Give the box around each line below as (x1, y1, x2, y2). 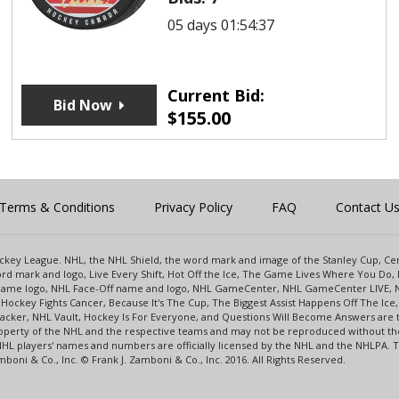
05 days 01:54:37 (167, 14, 274, 35)
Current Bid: (167, 84, 265, 106)
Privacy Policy (154, 198, 232, 216)
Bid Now (53, 94, 112, 115)
